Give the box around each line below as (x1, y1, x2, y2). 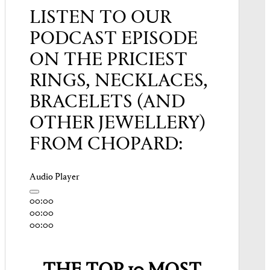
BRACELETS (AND (30, 92, 185, 112)
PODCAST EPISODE (30, 29, 198, 49)
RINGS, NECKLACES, (30, 71, 208, 91)
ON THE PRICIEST (30, 50, 187, 70)
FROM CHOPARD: (30, 134, 183, 154)
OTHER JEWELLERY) (30, 113, 206, 133)
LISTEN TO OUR (30, 8, 171, 28)
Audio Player (30, 172, 80, 183)
